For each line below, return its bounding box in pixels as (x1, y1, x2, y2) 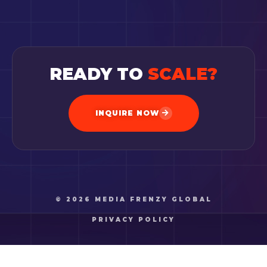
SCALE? (148, 64, 218, 85)
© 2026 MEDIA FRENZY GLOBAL (55, 195, 212, 204)
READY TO (49, 64, 148, 85)
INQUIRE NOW (95, 108, 159, 118)
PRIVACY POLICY (92, 216, 175, 224)
